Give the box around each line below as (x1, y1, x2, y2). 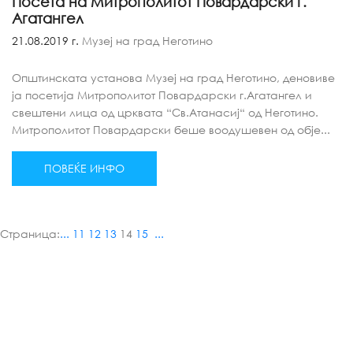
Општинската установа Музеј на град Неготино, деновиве (12, 71, 335, 84)
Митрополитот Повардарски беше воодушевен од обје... (12, 123, 330, 136)
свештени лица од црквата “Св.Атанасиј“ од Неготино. (12, 106, 318, 119)
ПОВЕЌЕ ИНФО (44, 162, 124, 175)
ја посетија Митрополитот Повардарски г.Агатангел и (12, 88, 312, 102)
